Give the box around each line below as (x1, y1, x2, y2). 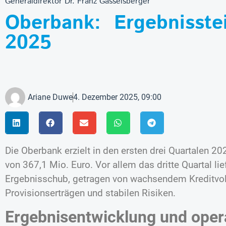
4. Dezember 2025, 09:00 (73, 92, 161, 102)
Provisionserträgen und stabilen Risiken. (5, 187, 176, 199)
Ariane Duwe (28, 92, 73, 102)
